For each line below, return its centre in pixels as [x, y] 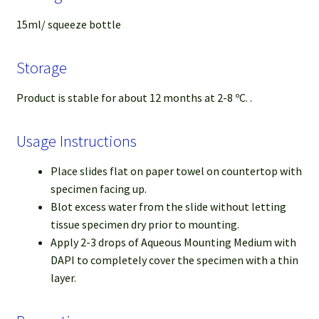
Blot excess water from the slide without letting [168, 207]
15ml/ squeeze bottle [68, 24]
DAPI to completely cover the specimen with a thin [174, 260]
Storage [41, 67]
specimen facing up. [98, 189]
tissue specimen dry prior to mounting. [145, 225]
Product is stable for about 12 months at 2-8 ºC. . [134, 98]
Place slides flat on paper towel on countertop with [176, 171]
